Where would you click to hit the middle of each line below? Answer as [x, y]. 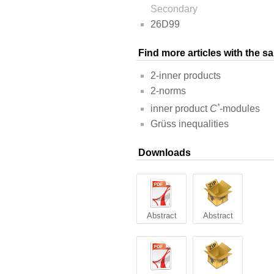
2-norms [168, 91]
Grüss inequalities [190, 124]
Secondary [174, 9]
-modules [240, 109]
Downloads [165, 153]
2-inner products [186, 76]
